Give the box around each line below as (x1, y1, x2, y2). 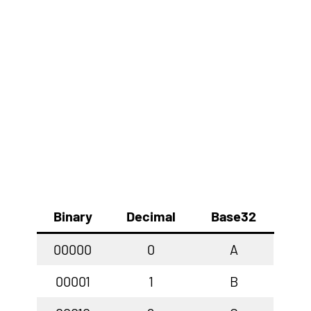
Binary (53, 207, 92, 224)
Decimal (126, 207, 176, 224)
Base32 (211, 207, 256, 224)
